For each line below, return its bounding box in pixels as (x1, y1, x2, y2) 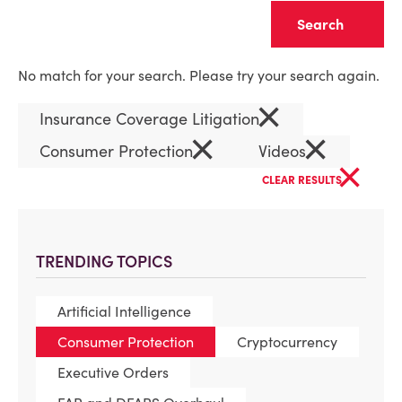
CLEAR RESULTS (262, 173, 345, 187)
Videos (258, 141, 310, 162)
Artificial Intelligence (57, 302, 191, 320)
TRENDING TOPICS (36, 251, 172, 272)
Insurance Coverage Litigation (39, 109, 264, 129)
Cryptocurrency (237, 333, 337, 351)
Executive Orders (57, 363, 169, 381)
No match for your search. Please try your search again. (18, 66, 380, 84)
